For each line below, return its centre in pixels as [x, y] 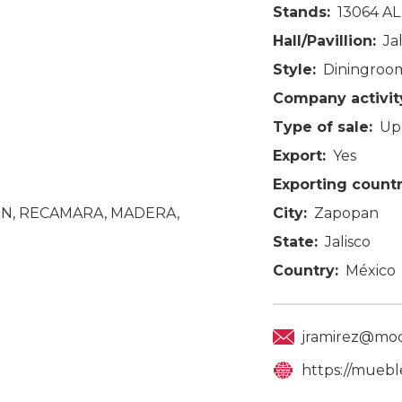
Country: [306, 270]
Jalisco [348, 241]
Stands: [301, 12]
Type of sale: [323, 127]
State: [295, 241]
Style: [294, 69]
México [371, 270]
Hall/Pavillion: [324, 40]
